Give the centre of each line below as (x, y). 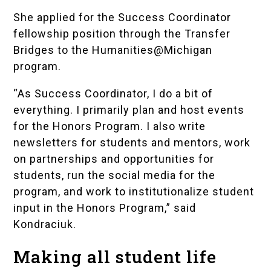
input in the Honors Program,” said (105, 208)
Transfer (208, 34)
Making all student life (115, 257)
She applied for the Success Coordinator (122, 18)
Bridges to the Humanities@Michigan (113, 50)
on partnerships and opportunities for (114, 159)
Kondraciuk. (45, 224)
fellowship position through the (99, 34)
